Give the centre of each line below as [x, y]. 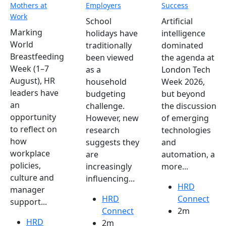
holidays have [112, 34]
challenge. [105, 106]
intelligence [183, 34]
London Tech [186, 70]
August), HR [33, 81]
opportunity [33, 117]
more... [175, 167]
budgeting [106, 94]
